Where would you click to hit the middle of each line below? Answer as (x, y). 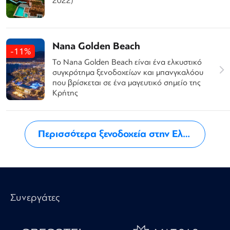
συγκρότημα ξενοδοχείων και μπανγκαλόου (128, 72)
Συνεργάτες (35, 197)
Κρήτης (65, 93)
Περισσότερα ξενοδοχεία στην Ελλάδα (110, 134)
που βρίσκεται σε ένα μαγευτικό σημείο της (127, 82)
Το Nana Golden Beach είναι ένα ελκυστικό (127, 62)
